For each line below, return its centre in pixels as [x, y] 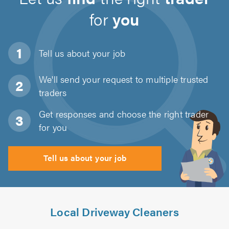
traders [53, 92]
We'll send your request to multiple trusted [124, 79]
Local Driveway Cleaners [114, 211]
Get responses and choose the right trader [124, 114]
